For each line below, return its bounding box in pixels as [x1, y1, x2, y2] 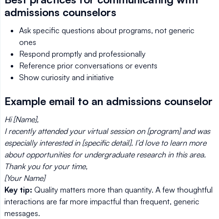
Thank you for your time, [4, 161, 88, 171]
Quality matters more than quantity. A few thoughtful [32, 185, 213, 195]
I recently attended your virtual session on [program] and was [4, 126, 210, 136]
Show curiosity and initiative [19, 72, 114, 82]
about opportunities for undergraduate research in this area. [4, 150, 206, 159]
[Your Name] [4, 173, 45, 183]
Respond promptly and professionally [19, 49, 146, 59]
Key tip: [4, 185, 32, 195]
